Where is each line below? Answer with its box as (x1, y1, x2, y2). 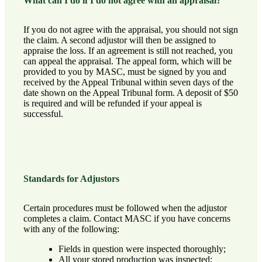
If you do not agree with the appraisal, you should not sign (23, 24, 238, 35)
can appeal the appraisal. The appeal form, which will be (23, 56, 232, 66)
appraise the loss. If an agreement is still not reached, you (23, 45, 233, 56)
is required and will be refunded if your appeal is (23, 98, 202, 108)
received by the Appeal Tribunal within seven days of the (23, 77, 233, 87)
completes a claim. (23, 213, 94, 224)
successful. (23, 108, 63, 119)
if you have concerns (151, 213, 230, 224)
